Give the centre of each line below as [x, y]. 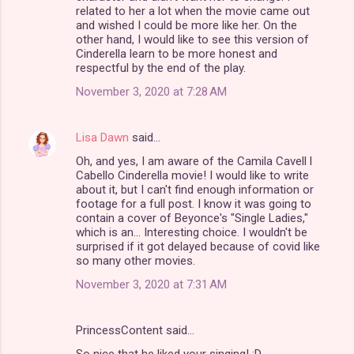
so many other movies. [136, 260]
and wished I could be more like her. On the [186, 25]
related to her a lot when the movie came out [193, 11]
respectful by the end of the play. [161, 68]
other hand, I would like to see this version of [192, 39]
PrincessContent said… [135, 330]
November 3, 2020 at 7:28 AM [151, 91]
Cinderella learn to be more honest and [177, 53]
